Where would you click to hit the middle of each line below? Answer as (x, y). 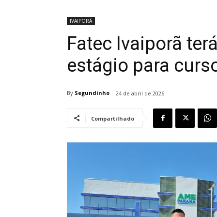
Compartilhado (113, 118)
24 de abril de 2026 (140, 93)
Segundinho (92, 93)
